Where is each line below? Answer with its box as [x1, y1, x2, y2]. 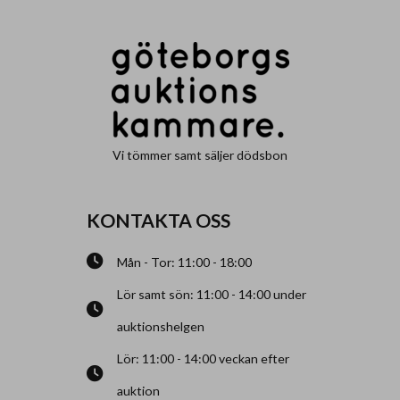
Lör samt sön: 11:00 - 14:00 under [117, 286, 307, 302]
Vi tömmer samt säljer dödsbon [112, 147, 287, 163]
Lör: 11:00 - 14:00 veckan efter [117, 350, 290, 366]
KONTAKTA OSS [87, 209, 231, 232]
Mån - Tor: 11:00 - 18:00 [117, 254, 253, 270]
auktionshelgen [117, 318, 205, 334]
